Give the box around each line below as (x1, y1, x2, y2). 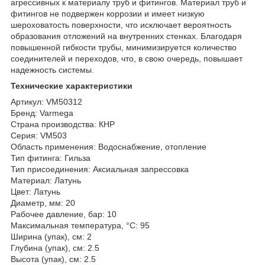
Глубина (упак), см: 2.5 (11, 243, 99, 253)
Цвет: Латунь (11, 186, 60, 196)
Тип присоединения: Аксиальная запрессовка (11, 164, 189, 174)
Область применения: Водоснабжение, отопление (11, 141, 206, 151)
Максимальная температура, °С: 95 (11, 220, 150, 230)
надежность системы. (11, 64, 94, 75)
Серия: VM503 (11, 130, 67, 140)
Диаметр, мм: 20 (11, 198, 75, 208)
